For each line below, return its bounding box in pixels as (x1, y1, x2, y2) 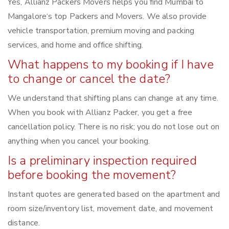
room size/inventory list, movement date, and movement (8, 203, 214, 215)
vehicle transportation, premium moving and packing (8, 25, 195, 37)
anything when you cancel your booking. (8, 135, 150, 147)
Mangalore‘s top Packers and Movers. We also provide (8, 11, 207, 22)
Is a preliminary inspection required (8, 152, 197, 169)
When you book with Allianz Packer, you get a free (8, 107, 192, 119)
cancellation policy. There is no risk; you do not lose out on (8, 121, 220, 133)
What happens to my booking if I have (8, 56, 214, 73)
